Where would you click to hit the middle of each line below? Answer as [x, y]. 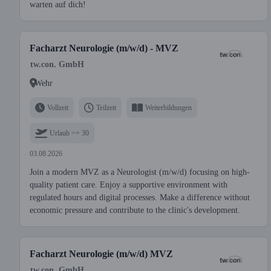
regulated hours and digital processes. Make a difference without [140, 198]
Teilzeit [106, 107]
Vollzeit [58, 107]
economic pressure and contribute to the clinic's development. [135, 210]
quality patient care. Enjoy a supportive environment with [129, 185]
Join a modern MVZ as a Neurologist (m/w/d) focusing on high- [140, 172]
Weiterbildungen [168, 107]
